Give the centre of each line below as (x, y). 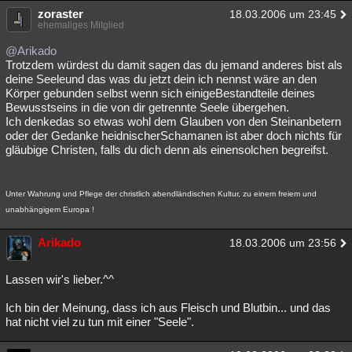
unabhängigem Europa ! (50, 209)
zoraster (60, 14)
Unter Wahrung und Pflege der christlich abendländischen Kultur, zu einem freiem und (161, 194)
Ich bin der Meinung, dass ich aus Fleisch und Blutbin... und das (168, 308)
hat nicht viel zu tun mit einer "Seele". (100, 322)
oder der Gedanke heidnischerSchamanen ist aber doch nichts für (174, 136)
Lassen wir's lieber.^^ (60, 279)
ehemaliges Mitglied (81, 25)
